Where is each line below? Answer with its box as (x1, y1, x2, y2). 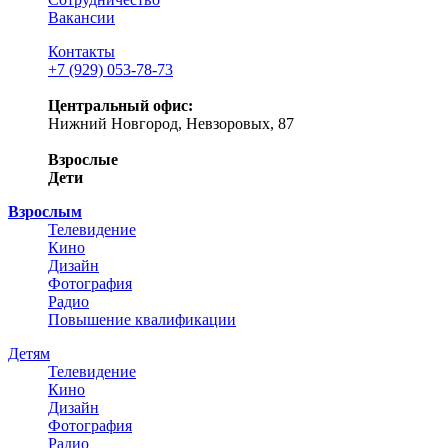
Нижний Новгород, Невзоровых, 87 (48, 115, 294, 132)
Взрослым (8, 203, 82, 220)
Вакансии (48, 9, 115, 26)
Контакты (48, 43, 115, 60)
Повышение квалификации (48, 311, 236, 328)
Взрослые (48, 151, 118, 168)
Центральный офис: (48, 97, 193, 114)
